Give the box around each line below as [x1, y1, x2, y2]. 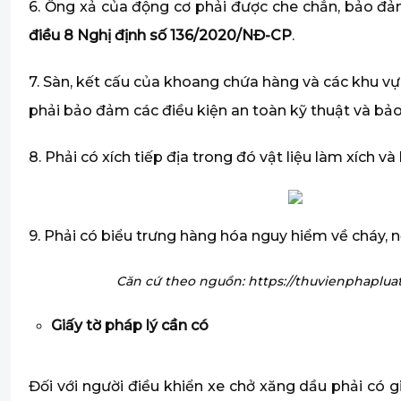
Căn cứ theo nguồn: [116, 273, 244, 290]
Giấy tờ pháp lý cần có [51, 317, 209, 335]
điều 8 [29, 27, 77, 45]
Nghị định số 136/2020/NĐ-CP [77, 27, 292, 45]
